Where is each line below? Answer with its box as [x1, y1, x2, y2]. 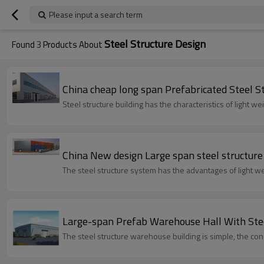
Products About [41, 38, 104, 51]
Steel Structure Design [104, 36, 206, 52]
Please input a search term [49, 8, 143, 21]
